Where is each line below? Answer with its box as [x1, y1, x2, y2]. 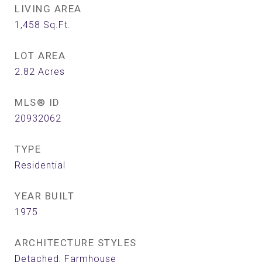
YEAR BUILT [15, 190, 74, 202]
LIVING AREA [15, 3, 82, 15]
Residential [15, 160, 65, 171]
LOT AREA [15, 50, 65, 61]
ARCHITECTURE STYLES [15, 237, 137, 249]
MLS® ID [15, 96, 60, 108]
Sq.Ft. [43, 19, 71, 30]
